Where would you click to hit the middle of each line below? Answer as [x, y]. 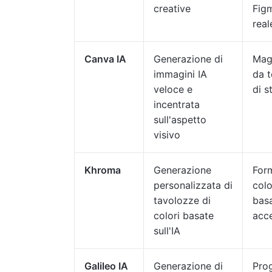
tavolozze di [182, 200]
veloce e [173, 89]
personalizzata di [193, 185]
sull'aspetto [180, 120]
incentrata [177, 104]
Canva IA [105, 59]
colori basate [184, 216]
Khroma [103, 170]
